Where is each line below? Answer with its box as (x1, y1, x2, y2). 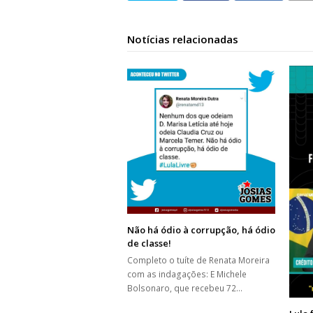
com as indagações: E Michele (127, 268, 247, 281)
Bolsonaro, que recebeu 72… (127, 282, 242, 295)
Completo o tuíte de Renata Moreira (127, 254, 270, 267)
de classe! (127, 237, 171, 250)
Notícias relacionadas (127, 32, 238, 47)
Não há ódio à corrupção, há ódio (127, 224, 275, 237)
